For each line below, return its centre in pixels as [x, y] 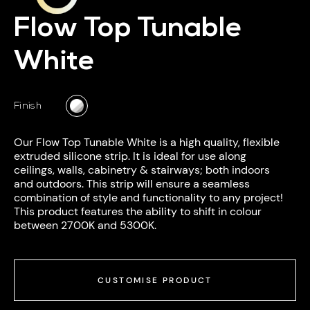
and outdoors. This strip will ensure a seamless [132, 184]
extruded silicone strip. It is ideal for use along [130, 156]
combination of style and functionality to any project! [148, 198]
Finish [28, 106]
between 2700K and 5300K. [85, 225]
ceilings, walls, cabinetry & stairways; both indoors [142, 170]
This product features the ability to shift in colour [138, 211]
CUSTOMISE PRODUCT [155, 280]
